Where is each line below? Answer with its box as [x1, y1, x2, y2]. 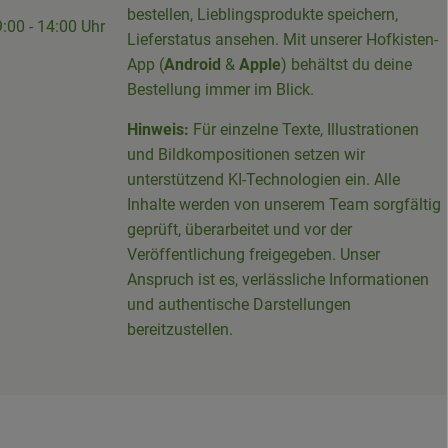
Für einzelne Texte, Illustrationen [189, 119, 419, 139]
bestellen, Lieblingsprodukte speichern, [127, 4, 398, 24]
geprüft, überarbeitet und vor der [127, 219, 352, 239]
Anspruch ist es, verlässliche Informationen [127, 269, 429, 289]
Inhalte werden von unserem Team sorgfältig [127, 194, 441, 214]
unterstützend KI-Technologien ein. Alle [127, 169, 400, 189]
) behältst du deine [281, 54, 412, 74]
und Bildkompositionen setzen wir [127, 144, 365, 164]
